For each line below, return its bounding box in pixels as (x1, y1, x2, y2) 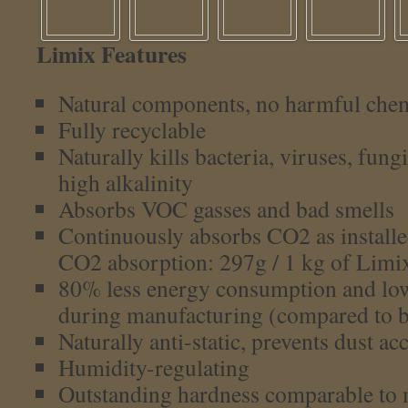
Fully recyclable (58, 114, 206, 145)
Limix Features (36, 36, 187, 71)
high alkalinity (58, 167, 193, 198)
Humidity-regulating (58, 352, 250, 382)
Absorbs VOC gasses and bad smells (58, 193, 394, 224)
